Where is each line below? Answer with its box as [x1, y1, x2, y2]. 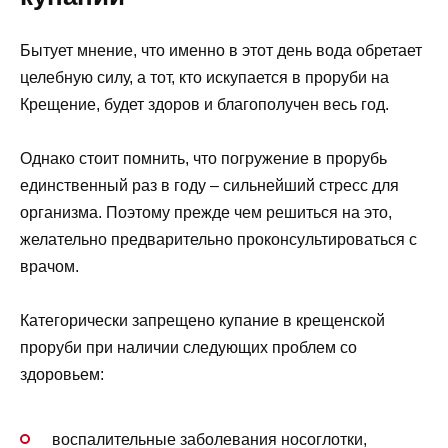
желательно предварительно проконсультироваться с [20, 230, 417, 248]
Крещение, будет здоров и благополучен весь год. [20, 95, 389, 113]
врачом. [20, 257, 79, 275]
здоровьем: [20, 366, 104, 384]
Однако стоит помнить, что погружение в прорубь [20, 149, 387, 167]
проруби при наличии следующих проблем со [20, 339, 357, 357]
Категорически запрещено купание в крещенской [20, 312, 385, 330]
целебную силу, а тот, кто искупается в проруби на [20, 68, 389, 86]
